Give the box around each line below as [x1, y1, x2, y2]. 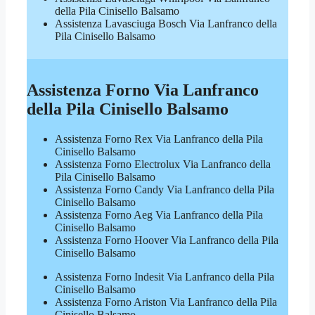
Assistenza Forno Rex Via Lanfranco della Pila [55, 133, 263, 146]
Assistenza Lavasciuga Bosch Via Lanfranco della [55, 17, 277, 30]
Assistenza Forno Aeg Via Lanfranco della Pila [55, 209, 263, 221]
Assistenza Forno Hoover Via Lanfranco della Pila [55, 234, 278, 247]
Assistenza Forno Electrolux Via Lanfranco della [55, 158, 271, 171]
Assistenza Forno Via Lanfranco [27, 81, 259, 100]
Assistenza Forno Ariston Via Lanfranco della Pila [55, 296, 277, 309]
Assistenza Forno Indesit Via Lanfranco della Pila [55, 271, 274, 283]
